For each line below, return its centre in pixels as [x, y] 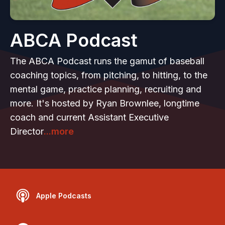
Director [27, 131]
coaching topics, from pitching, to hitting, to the [109, 75]
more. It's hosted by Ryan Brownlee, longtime [105, 103]
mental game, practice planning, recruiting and [106, 89]
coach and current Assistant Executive [89, 117]
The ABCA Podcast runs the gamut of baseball [107, 61]
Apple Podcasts [64, 196]
